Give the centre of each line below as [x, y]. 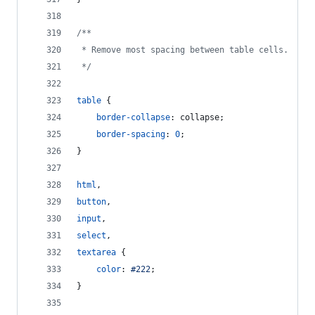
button [91, 202]
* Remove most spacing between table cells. [182, 50]
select [91, 236]
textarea [96, 252]
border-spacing [131, 134]
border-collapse [133, 117]
